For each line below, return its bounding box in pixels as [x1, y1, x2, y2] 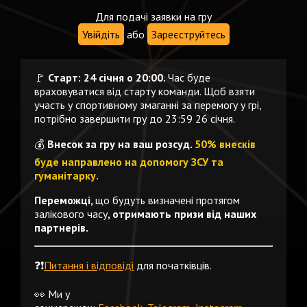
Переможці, [34, 193, 95, 208]
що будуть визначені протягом [95, 193, 240, 208]
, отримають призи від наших [108, 207, 256, 221]
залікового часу [34, 207, 108, 221]
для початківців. [134, 258, 212, 273]
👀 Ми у [34, 287, 70, 302]
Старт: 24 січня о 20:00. [48, 71, 168, 85]
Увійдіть [82, 27, 120, 42]
